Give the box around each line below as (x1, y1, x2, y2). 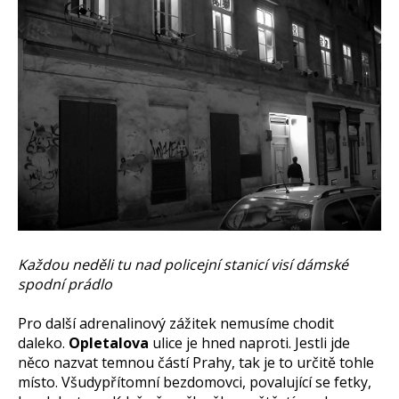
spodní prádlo (18, 273, 112, 294)
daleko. (18, 332, 69, 353)
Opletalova (69, 332, 149, 353)
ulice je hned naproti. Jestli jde (149, 332, 350, 353)
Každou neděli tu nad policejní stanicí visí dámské (18, 254, 348, 274)
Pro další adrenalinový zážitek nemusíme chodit (18, 313, 334, 333)
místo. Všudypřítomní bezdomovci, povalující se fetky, (18, 371, 371, 392)
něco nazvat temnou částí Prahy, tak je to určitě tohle (18, 352, 374, 372)
